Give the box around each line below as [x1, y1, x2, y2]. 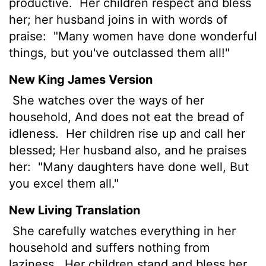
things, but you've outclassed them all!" [9, 45, 230, 60]
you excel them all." [9, 176, 119, 191]
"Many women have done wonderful [50, 28, 257, 43]
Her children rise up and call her [62, 126, 245, 141]
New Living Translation [9, 202, 140, 217]
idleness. [9, 126, 62, 141]
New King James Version [9, 72, 153, 87]
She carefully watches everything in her [9, 223, 236, 238]
